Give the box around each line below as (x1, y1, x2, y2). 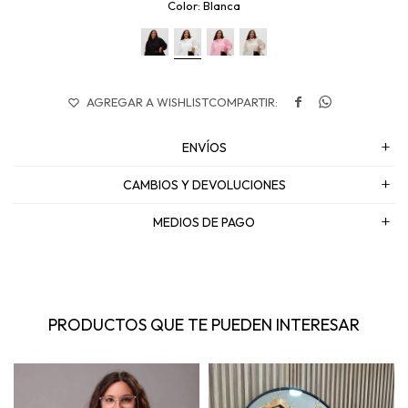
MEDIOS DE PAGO (153, 214, 255, 231)
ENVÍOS (181, 139, 227, 157)
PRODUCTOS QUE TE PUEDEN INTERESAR (48, 314, 360, 336)
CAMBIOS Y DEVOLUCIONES (122, 177, 286, 194)
